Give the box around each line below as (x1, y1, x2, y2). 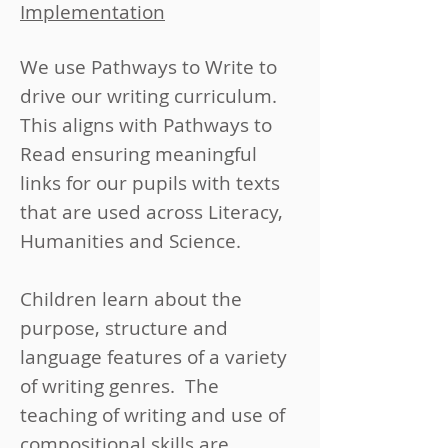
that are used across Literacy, (20, 199, 283, 225)
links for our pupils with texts (20, 170, 280, 196)
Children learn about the (20, 286, 242, 312)
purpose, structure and (20, 315, 228, 341)
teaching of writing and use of (20, 402, 285, 428)
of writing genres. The (20, 373, 219, 399)
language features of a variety (20, 344, 287, 370)
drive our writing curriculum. (20, 83, 277, 109)
